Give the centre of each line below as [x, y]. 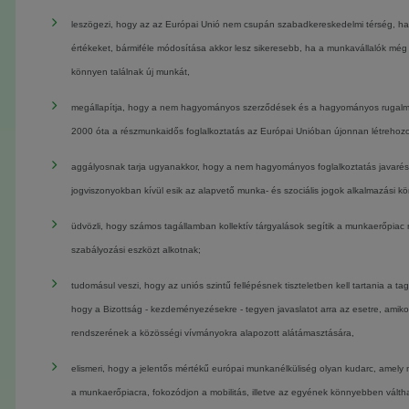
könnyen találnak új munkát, [130, 72]
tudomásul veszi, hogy [119, 285]
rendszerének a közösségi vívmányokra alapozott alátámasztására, [212, 333]
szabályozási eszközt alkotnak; [136, 250]
